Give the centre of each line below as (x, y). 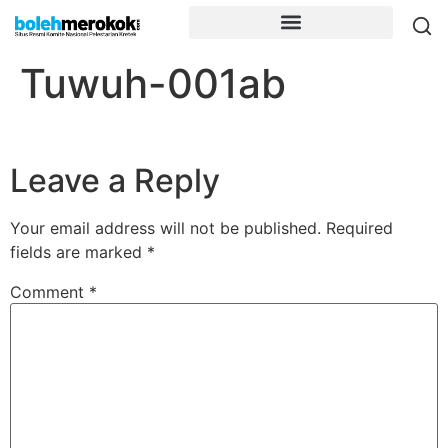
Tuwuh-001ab (153, 83)
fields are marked (78, 252)
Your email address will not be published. (165, 228)
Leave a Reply (115, 181)
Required (359, 228)
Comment (49, 292)
